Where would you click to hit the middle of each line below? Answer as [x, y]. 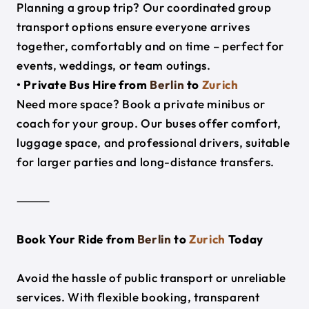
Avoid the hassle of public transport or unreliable [152, 278]
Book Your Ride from [77, 239]
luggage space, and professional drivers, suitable [153, 143]
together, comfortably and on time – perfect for [151, 46]
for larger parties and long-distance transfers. [146, 162]
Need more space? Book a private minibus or [141, 104]
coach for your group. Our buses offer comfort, [149, 123]
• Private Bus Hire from [83, 85]
